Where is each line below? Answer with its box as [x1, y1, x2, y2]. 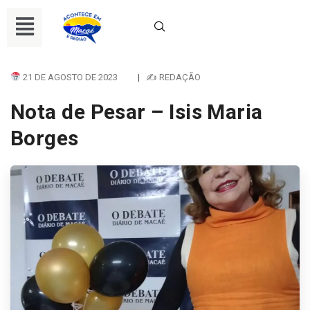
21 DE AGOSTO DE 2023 [20, 71, 118, 82]
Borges [10, 125, 79, 150]
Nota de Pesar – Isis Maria [10, 99, 263, 124]
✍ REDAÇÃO [145, 71, 201, 82]
